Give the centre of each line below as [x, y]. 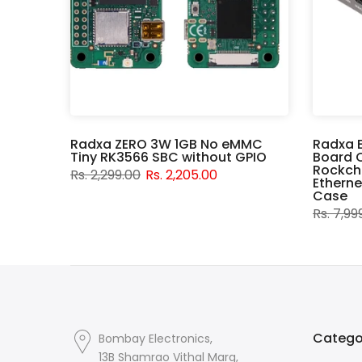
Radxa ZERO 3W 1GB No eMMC [166, 145]
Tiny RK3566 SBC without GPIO [168, 158]
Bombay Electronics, [156, 339]
